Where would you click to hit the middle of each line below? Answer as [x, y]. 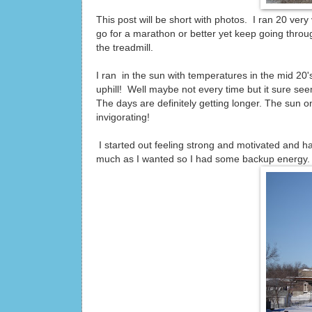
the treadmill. [125, 47]
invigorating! [123, 117]
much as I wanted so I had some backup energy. [203, 159]
